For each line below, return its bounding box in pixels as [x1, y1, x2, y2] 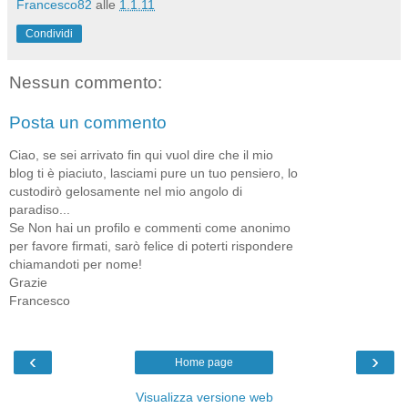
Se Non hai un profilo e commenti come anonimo [9, 220, 291, 236]
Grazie [9, 275, 47, 291]
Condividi [25, 27, 73, 41]
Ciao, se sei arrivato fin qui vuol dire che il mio [9, 148, 273, 163]
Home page [175, 355, 233, 369]
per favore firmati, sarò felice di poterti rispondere [9, 239, 293, 254]
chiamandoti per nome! [9, 257, 142, 272]
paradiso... [9, 202, 70, 218]
